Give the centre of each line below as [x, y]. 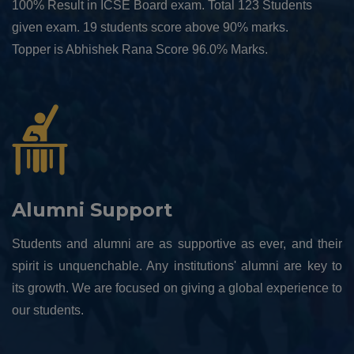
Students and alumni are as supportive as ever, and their [177, 244]
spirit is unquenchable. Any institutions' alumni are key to [177, 266]
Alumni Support [92, 210]
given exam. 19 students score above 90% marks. [150, 28]
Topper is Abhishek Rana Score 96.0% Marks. [140, 50]
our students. [48, 311]
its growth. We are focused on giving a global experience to [177, 288]
